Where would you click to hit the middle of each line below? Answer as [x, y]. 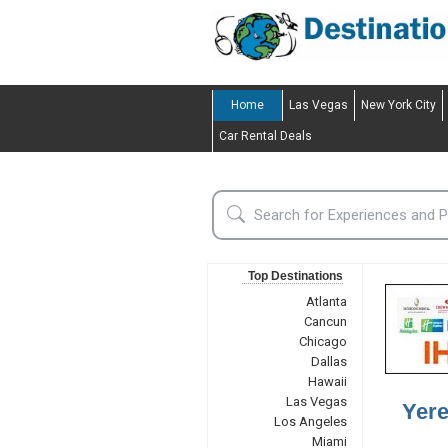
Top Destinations [295, 276]
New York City [398, 105]
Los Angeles [310, 421]
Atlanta [326, 301]
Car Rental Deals [265, 136]
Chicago [322, 341]
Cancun [325, 321]
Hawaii [327, 381]
